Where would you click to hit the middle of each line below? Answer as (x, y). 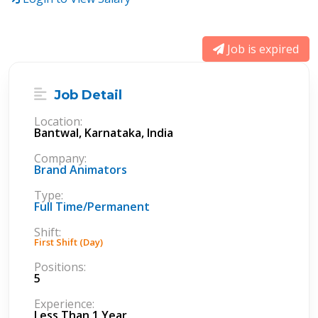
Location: (58, 121)
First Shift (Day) (68, 242)
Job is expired (262, 49)
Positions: (60, 267)
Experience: (64, 304)
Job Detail (86, 95)
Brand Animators (81, 170)
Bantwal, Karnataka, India (104, 133)
